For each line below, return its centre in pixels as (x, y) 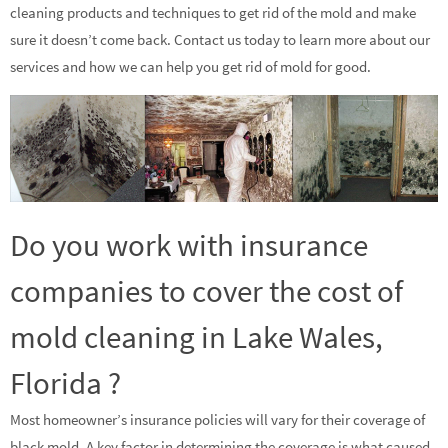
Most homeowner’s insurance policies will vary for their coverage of (217, 420)
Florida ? (65, 383)
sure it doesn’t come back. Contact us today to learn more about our (220, 39)
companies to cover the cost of (206, 291)
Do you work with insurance (189, 245)
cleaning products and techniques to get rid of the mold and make (213, 12)
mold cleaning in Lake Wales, (196, 337)
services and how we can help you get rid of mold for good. (190, 66)
